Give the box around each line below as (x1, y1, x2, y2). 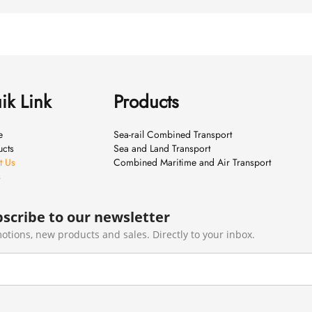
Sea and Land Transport (113, 141, 210, 155)
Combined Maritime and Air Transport (113, 155, 271, 169)
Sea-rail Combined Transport (113, 127, 232, 141)
